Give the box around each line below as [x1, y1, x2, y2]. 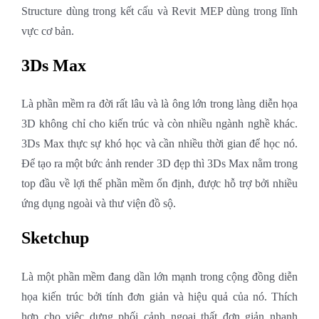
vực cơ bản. [21, 24, 74, 37]
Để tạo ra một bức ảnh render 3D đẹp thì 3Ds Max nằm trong [21, 157, 298, 170]
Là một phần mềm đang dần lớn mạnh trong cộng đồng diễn [21, 270, 298, 283]
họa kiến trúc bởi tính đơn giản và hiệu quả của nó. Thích [21, 290, 298, 303]
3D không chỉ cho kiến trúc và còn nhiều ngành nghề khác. [21, 117, 298, 130]
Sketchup [21, 229, 89, 248]
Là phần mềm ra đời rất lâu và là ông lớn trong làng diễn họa [21, 98, 298, 110]
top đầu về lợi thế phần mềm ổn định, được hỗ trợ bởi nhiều [21, 177, 298, 190]
